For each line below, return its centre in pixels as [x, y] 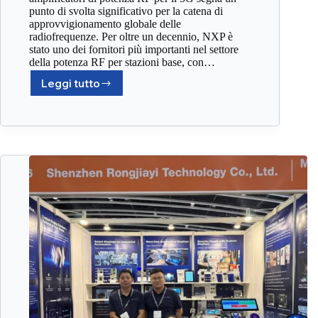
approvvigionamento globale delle [105, 24]
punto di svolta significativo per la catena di [126, 11]
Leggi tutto [71, 83]
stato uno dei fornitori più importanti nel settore [134, 50]
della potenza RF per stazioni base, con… [122, 62]
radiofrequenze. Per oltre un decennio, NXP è [131, 37]
